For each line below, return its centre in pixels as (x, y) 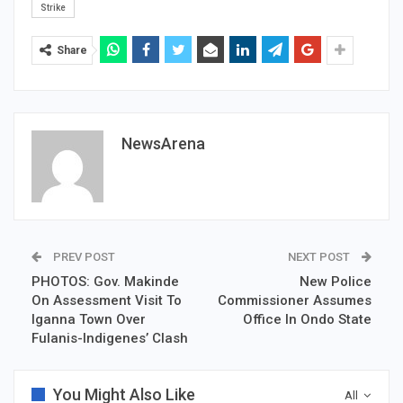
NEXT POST (320, 257)
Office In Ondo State (307, 319)
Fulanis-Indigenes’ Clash (110, 338)
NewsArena (163, 143)
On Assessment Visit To (107, 300)
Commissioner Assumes (295, 300)
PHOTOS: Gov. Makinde (105, 282)
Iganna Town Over (89, 319)
